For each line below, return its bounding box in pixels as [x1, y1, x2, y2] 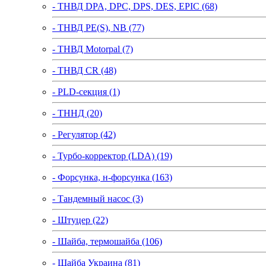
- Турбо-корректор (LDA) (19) [52, 150, 172, 161]
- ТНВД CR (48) [52, 65, 116, 75]
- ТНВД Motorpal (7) [52, 43, 133, 54]
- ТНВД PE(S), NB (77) [52, 22, 144, 33]
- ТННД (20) [52, 107, 102, 118]
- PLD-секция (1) [52, 86, 120, 97]
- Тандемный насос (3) [52, 193, 143, 204]
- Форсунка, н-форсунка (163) [52, 172, 172, 182]
